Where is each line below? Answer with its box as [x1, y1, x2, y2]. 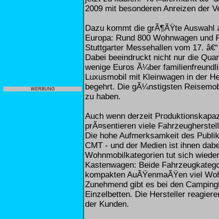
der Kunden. [85, 199, 129, 209]
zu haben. [85, 91, 121, 101]
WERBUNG [30, 87, 55, 91]
